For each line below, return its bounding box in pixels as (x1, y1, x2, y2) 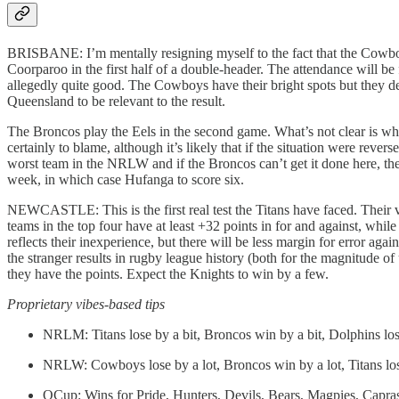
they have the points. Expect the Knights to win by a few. (7, 266, 329, 282)
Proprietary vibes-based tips (7, 297, 165, 313)
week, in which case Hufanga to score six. (7, 172, 244, 188)
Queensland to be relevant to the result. (7, 94, 225, 110)
